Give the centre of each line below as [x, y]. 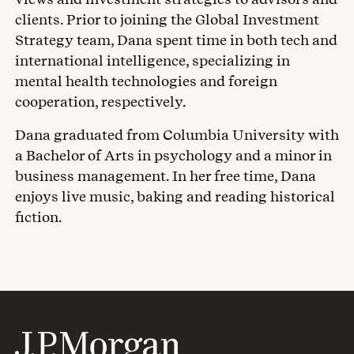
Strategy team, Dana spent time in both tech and [176, 40]
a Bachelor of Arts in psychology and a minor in [173, 155]
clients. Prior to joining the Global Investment [167, 19]
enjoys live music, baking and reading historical [175, 196]
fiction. [39, 217]
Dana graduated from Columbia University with [177, 134]
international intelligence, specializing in [153, 60]
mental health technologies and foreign [146, 81]
